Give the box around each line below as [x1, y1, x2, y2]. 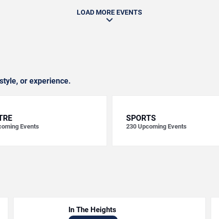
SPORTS [126, 113, 156, 123]
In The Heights [68, 205, 117, 214]
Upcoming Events [138, 123, 187, 130]
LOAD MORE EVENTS [77, 8, 142, 16]
